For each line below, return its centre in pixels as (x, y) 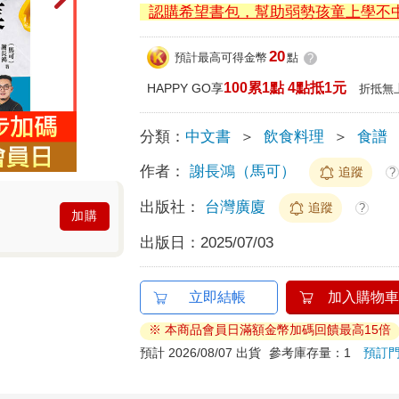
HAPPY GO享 (186, 88)
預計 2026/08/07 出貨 (201, 352)
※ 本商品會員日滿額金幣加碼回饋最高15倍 (270, 329)
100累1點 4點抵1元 (285, 87)
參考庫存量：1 (317, 352)
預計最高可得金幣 (221, 58)
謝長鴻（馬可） (243, 171)
